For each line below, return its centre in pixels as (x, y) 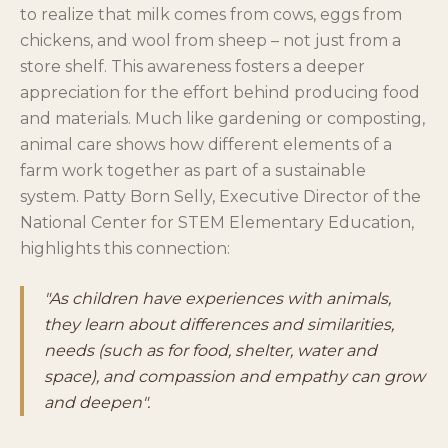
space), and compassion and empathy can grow (234, 376)
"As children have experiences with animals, (217, 298)
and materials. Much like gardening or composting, (222, 118)
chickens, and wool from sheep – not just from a (210, 40)
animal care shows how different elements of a (206, 144)
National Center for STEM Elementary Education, (217, 222)
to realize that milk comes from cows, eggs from (211, 14)
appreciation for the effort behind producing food (220, 92)
